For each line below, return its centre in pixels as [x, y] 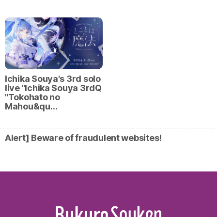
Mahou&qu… [31, 106]
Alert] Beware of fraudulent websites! [84, 138]
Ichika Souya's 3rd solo [53, 78]
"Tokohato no [32, 97]
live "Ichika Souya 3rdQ [53, 88]
